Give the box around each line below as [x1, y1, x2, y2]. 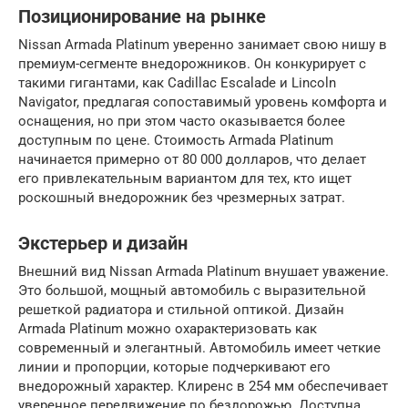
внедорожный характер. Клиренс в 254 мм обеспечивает [18, 378, 388, 394]
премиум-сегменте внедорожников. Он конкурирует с [18, 56, 366, 72]
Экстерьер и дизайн [18, 233, 188, 255]
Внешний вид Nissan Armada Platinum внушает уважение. [18, 263, 389, 280]
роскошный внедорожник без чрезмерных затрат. [18, 189, 345, 206]
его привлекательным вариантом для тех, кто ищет [18, 170, 352, 187]
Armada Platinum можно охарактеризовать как [18, 321, 317, 337]
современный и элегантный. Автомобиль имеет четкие [18, 340, 381, 356]
